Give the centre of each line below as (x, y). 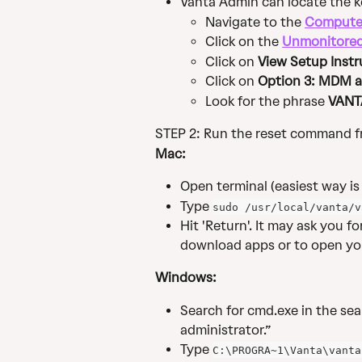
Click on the (244, 42)
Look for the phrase (267, 101)
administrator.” (225, 330)
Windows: (186, 278)
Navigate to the (255, 22)
